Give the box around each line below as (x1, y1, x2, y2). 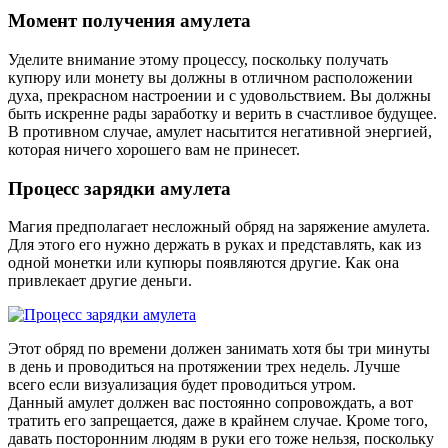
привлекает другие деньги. (8, 272, 192, 290)
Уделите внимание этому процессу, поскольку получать (8, 50, 388, 68)
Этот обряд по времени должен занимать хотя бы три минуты (8, 340, 430, 358)
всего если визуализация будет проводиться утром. (8, 376, 356, 394)
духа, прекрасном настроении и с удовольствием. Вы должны (8, 86, 431, 104)
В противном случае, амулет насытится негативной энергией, (8, 122, 432, 140)
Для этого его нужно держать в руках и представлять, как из (8, 236, 421, 254)
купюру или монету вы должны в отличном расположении (8, 68, 413, 86)
